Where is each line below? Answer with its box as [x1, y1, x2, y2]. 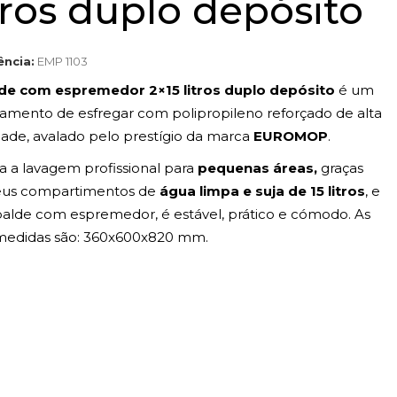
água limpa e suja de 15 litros [160, 183, 366, 199]
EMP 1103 [37, 54, 89, 68]
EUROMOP [253, 128, 329, 144]
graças [317, 160, 364, 176]
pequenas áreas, [198, 160, 318, 176]
